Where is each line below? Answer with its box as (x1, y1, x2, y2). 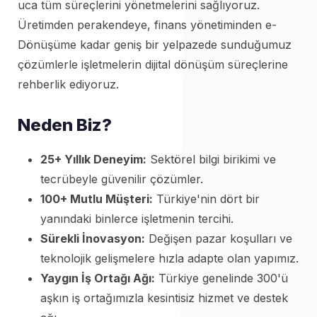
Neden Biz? (18, 115, 112, 135)
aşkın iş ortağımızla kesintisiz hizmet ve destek (40, 291, 289, 305)
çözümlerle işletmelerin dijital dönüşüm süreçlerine (18, 57, 289, 71)
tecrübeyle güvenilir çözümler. (40, 172, 204, 186)
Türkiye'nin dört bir (153, 192, 260, 206)
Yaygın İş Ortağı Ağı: (40, 271, 156, 285)
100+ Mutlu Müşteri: (40, 192, 154, 206)
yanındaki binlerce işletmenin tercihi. (40, 212, 234, 226)
